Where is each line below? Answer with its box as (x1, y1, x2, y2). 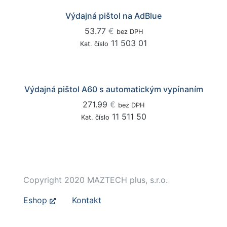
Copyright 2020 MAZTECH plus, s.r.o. (23, 175, 168, 185)
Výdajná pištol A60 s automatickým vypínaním (24, 84, 203, 94)
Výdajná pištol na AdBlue (65, 11, 162, 21)
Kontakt (72, 195, 101, 205)
